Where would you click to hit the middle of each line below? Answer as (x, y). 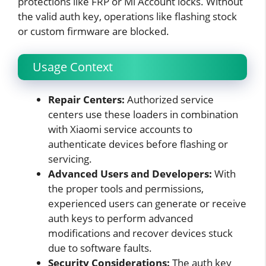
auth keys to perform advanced (121, 218)
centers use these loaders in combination (143, 114)
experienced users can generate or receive (147, 203)
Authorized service (169, 99)
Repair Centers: (86, 99)
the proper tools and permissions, (126, 188)
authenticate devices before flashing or (138, 144)
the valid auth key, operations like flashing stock (127, 17)
